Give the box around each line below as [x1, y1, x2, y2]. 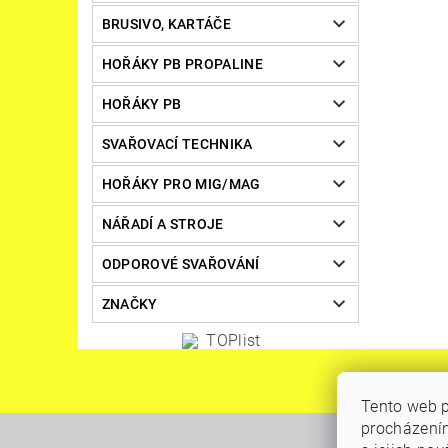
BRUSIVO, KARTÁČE [101, 15, 231, 32]
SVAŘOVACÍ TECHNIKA [101, 135, 253, 152]
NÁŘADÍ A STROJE [101, 215, 224, 232]
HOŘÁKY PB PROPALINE [101, 55, 263, 72]
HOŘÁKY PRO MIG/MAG [101, 175, 261, 192]
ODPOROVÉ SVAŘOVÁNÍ [101, 255, 260, 272]
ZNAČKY [101, 295, 158, 312]
